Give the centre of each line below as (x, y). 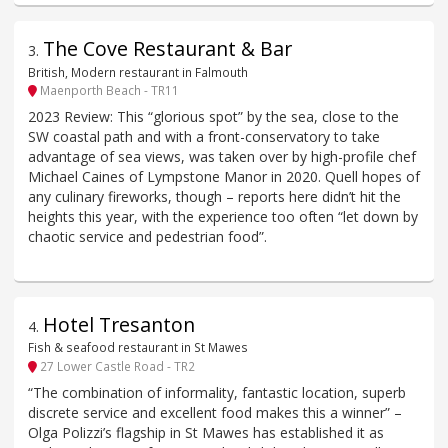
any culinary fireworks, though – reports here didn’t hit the (214, 197)
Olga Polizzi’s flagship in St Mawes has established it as (206, 432)
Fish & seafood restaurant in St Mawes (138, 347)
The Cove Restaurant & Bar (167, 49)
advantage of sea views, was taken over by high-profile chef (222, 157)
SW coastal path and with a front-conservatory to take (204, 137)
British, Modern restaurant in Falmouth (138, 71)
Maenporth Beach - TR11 (108, 89)
